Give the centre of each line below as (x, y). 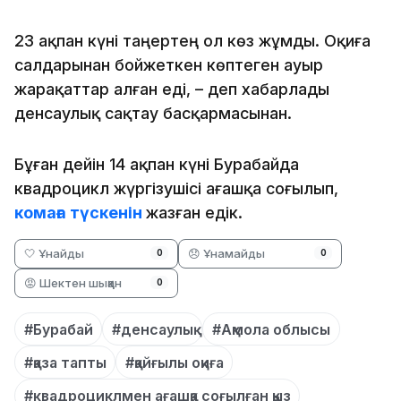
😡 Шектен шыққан (73, 282)
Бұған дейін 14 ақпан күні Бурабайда (157, 164)
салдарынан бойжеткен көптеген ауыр (169, 64)
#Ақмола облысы (271, 329)
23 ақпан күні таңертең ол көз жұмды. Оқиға (192, 40)
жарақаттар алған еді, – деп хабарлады (172, 89)
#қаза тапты (65, 362)
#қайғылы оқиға (174, 362)
